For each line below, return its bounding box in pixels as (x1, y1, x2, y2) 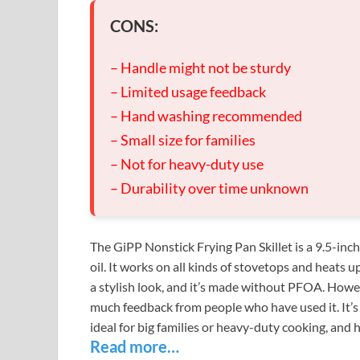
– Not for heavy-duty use (110, 155, 264, 174)
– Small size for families (110, 131, 256, 149)
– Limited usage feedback (110, 83, 266, 101)
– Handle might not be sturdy (110, 59, 291, 77)
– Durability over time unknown (110, 179, 309, 198)
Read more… (90, 337, 179, 357)
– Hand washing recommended (110, 107, 302, 125)
